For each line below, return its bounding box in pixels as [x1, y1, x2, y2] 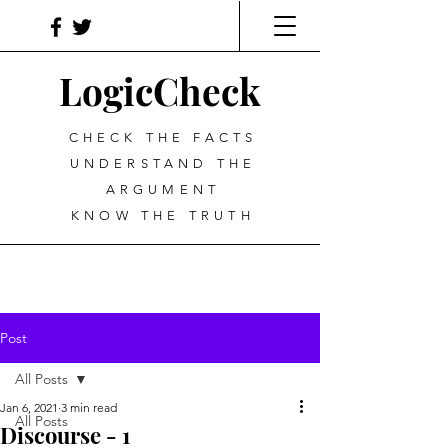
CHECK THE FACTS [68, 130, 258, 145]
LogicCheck [59, 66, 261, 115]
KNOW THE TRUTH [71, 208, 255, 223]
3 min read [61, 400, 117, 415]
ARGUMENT [105, 182, 221, 197]
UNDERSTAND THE [69, 156, 257, 171]
